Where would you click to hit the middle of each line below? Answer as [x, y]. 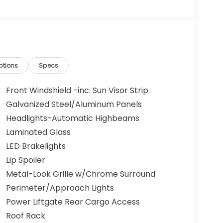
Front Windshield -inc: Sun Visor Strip [77, 91]
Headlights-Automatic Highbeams [72, 118]
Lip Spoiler [25, 160]
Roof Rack [25, 216]
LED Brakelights [36, 146]
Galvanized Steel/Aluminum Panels [74, 105]
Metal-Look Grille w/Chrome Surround [80, 174]
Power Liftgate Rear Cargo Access [73, 202]
